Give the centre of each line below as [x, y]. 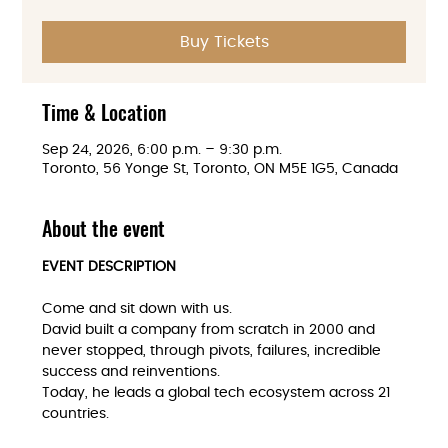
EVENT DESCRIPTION [109, 267]
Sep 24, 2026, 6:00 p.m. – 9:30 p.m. [162, 150]
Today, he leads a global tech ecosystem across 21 [218, 393]
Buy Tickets [224, 42]
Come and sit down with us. [139, 309]
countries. [76, 414]
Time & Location [104, 112]
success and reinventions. [133, 372]
